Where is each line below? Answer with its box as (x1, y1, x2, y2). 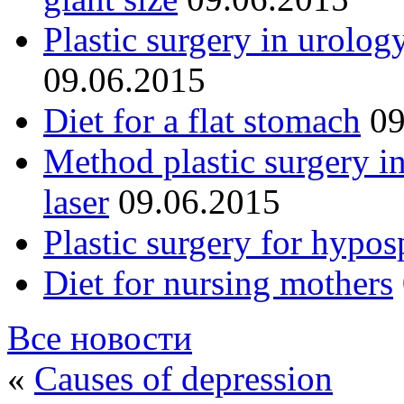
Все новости (7, 318, 192, 357)
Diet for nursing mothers (43, 263, 393, 302)
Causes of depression (34, 359, 333, 398)
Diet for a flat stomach (43, 101, 361, 140)
